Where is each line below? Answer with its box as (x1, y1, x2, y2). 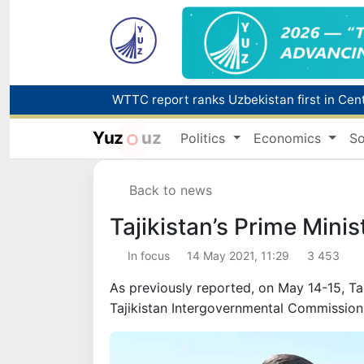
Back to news (129, 182, 212, 199)
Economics (253, 129, 326, 146)
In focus (127, 249, 170, 263)
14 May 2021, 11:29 (187, 249, 289, 263)
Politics (180, 129, 230, 146)
